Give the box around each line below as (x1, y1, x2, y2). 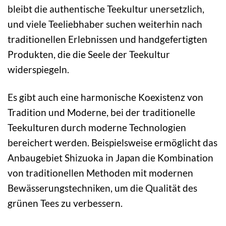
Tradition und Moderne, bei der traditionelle (8, 106, 195, 119)
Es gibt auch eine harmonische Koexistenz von (8, 91, 203, 103)
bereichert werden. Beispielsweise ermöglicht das (8, 137, 217, 149)
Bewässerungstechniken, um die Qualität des (8, 182, 197, 194)
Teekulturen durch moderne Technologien (8, 122, 186, 134)
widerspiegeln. (8, 64, 69, 76)
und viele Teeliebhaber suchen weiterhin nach (8, 18, 202, 30)
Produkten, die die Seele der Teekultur (8, 48, 170, 61)
